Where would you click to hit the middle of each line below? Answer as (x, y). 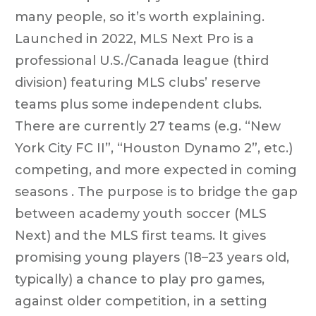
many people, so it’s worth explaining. (140, 17)
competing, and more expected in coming (156, 170)
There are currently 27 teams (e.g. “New (148, 126)
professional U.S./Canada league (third (142, 60)
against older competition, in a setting (141, 301)
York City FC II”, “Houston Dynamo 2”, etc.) (154, 148)
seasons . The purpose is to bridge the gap (156, 192)
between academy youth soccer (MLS (141, 213)
